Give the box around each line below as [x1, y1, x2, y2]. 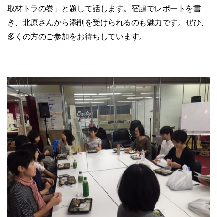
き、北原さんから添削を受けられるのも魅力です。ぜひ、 [7, 18, 209, 27]
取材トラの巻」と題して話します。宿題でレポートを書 [7, 4, 201, 13]
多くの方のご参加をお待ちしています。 [7, 32, 147, 41]
